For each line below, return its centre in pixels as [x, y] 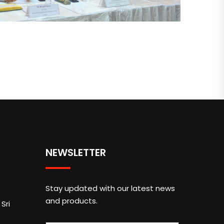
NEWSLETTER [76, 152]
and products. [71, 200]
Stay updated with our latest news [110, 188]
